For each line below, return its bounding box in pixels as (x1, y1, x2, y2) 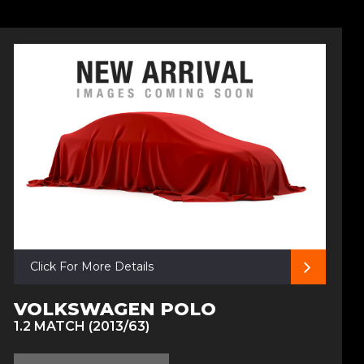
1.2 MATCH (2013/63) (13, 318, 149, 335)
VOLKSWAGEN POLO (13, 298, 216, 321)
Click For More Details (29, 259, 154, 275)
